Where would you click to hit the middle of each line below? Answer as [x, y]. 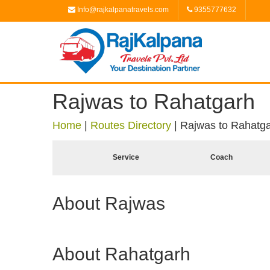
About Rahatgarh [121, 254]
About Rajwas [109, 203]
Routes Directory [131, 125]
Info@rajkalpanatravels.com [122, 10]
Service [126, 157]
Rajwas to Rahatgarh [154, 102]
